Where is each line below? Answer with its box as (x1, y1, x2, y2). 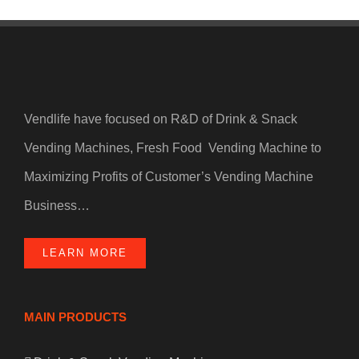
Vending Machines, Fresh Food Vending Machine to (24, 140, 321, 155)
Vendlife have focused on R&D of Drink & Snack (24, 111, 297, 126)
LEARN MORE (42, 246, 127, 259)
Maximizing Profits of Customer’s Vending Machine (24, 169, 313, 184)
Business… (24, 198, 90, 212)
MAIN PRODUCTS (24, 309, 127, 324)
